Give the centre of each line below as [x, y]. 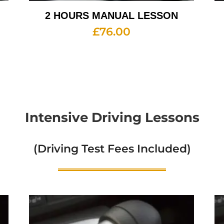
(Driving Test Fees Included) [112, 149]
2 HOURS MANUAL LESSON [112, 16]
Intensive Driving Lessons [112, 118]
